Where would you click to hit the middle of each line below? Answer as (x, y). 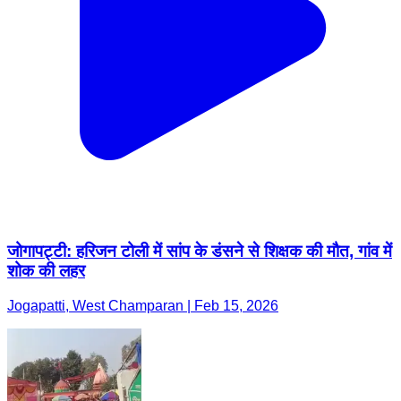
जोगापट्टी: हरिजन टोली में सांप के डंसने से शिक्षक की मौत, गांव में (200, 252)
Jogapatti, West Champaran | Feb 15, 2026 (143, 305)
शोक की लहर (46, 271)
